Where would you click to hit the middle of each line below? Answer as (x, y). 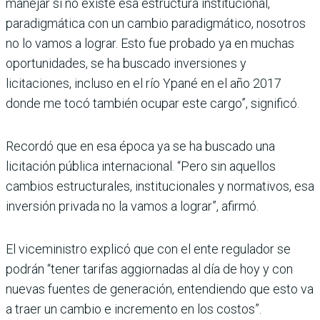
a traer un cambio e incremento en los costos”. (134, 309)
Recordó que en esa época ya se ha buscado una (140, 146)
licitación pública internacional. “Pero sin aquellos (141, 166)
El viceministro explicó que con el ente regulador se (148, 249)
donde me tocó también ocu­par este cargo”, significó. (152, 103)
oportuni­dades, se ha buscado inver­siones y (126, 63)
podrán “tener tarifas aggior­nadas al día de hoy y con (149, 269)
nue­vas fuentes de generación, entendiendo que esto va (160, 289)
